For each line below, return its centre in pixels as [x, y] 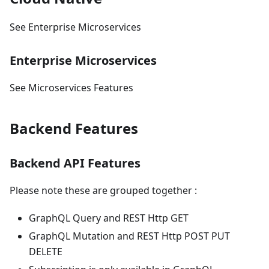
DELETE [46, 252]
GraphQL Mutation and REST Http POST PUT [129, 236]
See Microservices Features [71, 88]
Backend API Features [75, 163]
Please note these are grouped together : [103, 191]
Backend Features [74, 128]
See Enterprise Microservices [75, 27]
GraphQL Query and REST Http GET [109, 218]
